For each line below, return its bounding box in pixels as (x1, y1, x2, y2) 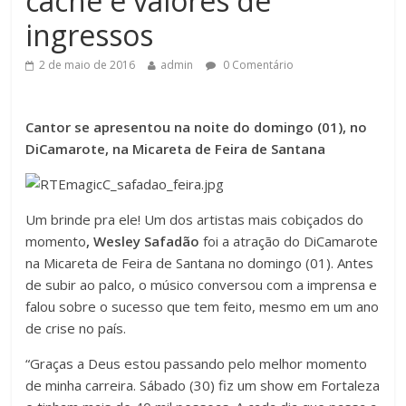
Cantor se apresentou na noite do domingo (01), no (25, 118, 368, 137)
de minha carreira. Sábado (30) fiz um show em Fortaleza (25, 376, 381, 395)
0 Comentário (220, 57, 295, 73)
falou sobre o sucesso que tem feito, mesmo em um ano (25, 297, 380, 316)
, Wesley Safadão (86, 232, 200, 251)
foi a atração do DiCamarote (199, 232, 379, 251)
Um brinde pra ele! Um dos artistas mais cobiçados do (25, 210, 364, 229)
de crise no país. (25, 319, 127, 338)
